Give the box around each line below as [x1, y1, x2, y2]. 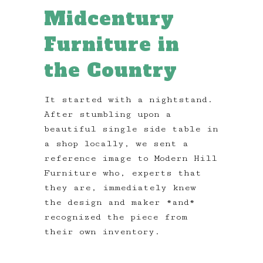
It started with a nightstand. [44, 95, 213, 105]
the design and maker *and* [44, 197, 195, 208]
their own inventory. [44, 227, 160, 237]
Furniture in [44, 32, 180, 58]
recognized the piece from [44, 212, 187, 222]
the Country [44, 58, 177, 84]
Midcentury [44, 6, 174, 32]
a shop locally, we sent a [44, 139, 188, 149]
